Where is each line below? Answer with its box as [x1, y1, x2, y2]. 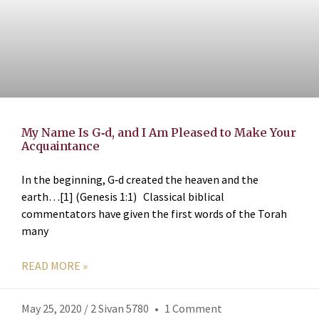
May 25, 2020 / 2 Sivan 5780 [21, 301, 151, 316]
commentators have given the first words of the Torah [21, 206, 287, 221]
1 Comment [162, 301, 222, 316]
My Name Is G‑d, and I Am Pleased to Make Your [21, 125, 296, 140]
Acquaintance [21, 139, 100, 154]
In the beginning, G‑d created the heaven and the [21, 172, 258, 187]
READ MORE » [21, 258, 88, 273]
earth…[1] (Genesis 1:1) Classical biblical [21, 189, 224, 204]
